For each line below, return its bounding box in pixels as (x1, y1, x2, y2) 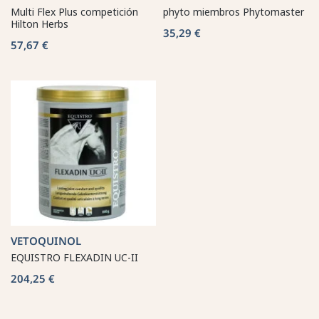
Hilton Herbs (11, 16, 68, 31)
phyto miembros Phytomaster (163, 4, 304, 19)
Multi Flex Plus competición (11, 4, 138, 19)
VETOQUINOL (11, 233, 81, 248)
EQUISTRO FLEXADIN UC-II (11, 250, 138, 264)
